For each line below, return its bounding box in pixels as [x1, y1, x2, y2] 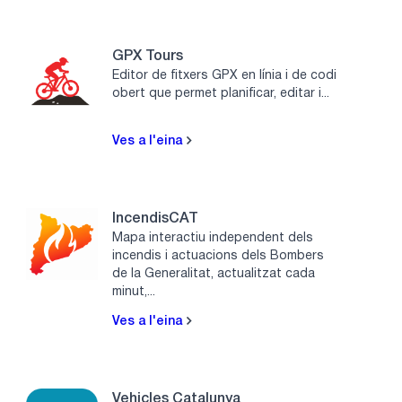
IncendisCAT [112, 212, 199, 225]
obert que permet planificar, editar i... [112, 87, 330, 100]
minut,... [112, 285, 156, 298]
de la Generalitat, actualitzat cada [112, 267, 316, 280]
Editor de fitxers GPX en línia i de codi [112, 69, 337, 82]
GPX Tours [112, 49, 184, 63]
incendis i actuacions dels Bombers [112, 249, 325, 262]
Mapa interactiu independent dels [112, 232, 314, 244]
